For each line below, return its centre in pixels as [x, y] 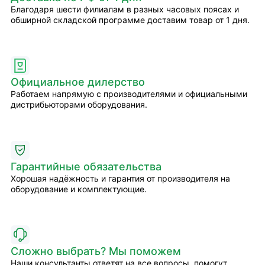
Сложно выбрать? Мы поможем [96, 251]
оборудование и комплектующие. [79, 189]
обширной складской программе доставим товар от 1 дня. [130, 20]
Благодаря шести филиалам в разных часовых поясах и [125, 9]
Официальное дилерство [78, 82]
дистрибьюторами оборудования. [79, 104]
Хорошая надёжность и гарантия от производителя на [120, 178]
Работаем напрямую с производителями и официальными [129, 94]
